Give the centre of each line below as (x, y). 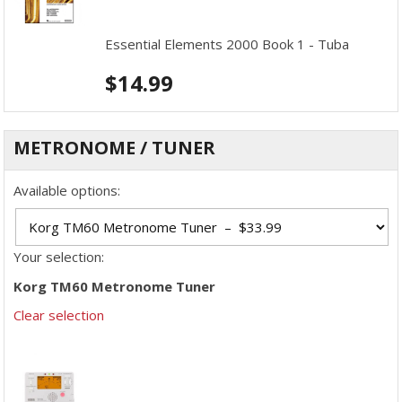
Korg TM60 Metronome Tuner (114, 286)
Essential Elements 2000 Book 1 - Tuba (227, 44)
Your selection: (59, 257)
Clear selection (59, 315)
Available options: (67, 190)
